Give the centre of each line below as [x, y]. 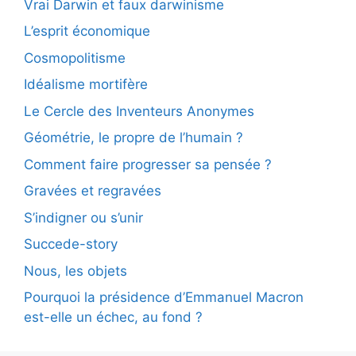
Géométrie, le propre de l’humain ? [133, 137]
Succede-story [71, 244]
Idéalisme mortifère [86, 84]
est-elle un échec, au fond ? [113, 317]
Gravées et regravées [93, 191]
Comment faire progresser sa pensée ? [148, 164]
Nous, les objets [75, 271]
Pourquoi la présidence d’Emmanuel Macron [164, 297]
